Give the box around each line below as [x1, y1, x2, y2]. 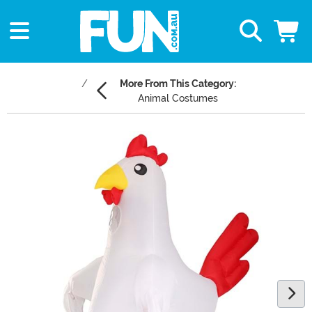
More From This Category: [120, 78, 236, 90]
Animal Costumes [138, 93, 218, 104]
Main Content [6, 132, 76, 146]
